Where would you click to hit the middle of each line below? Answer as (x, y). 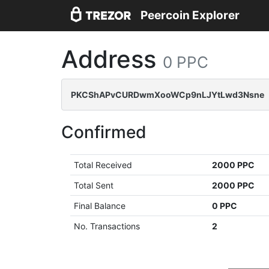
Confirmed (104, 132)
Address (112, 59)
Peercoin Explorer (190, 16)
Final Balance (100, 206)
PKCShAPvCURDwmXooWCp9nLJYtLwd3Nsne (168, 95)
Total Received (103, 165)
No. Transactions (107, 226)
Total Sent (94, 185)
